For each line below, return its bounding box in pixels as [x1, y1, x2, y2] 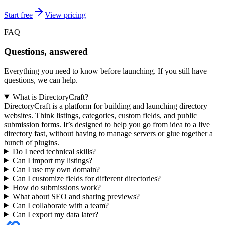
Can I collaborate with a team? [12, 201, 109, 210]
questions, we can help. [4, 75, 78, 84]
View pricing [45, 11, 86, 20]
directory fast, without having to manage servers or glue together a [4, 129, 213, 138]
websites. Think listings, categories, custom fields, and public [4, 110, 197, 120]
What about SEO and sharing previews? [12, 192, 140, 201]
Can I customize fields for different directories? [12, 174, 161, 183]
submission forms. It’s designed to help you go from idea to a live [4, 120, 210, 129]
